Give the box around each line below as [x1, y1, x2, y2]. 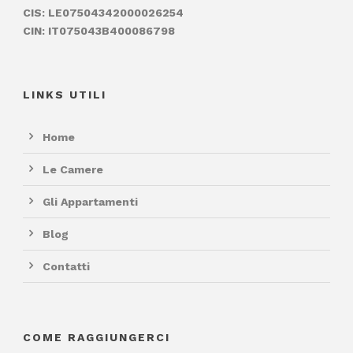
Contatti [43, 259, 90, 273]
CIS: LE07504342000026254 [23, 6, 184, 19]
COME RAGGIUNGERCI [23, 330, 170, 344]
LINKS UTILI [23, 87, 106, 101]
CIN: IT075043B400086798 [23, 24, 175, 37]
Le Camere [43, 162, 103, 176]
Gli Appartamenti [43, 195, 138, 208]
